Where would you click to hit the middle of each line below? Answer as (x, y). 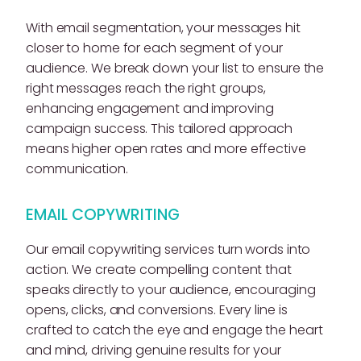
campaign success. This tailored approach (159, 129)
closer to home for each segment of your (155, 48)
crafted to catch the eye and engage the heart (174, 330)
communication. (77, 169)
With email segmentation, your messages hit (163, 28)
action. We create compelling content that (159, 270)
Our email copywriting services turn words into (168, 250)
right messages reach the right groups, (146, 89)
